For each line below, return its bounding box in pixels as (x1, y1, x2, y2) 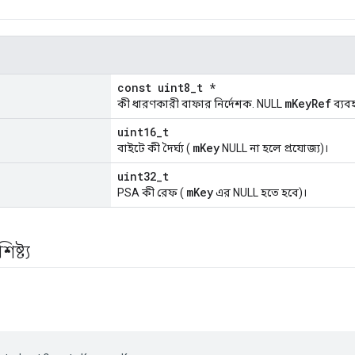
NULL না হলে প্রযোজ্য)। (219, 142, 328, 155)
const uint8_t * (117, 80, 216, 96)
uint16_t (117, 124, 169, 140)
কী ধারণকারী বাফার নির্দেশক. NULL (117, 97, 284, 111)
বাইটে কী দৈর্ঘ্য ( (117, 142, 193, 155)
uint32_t (117, 169, 169, 185)
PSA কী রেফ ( (117, 186, 186, 200)
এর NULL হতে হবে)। (213, 186, 307, 200)
